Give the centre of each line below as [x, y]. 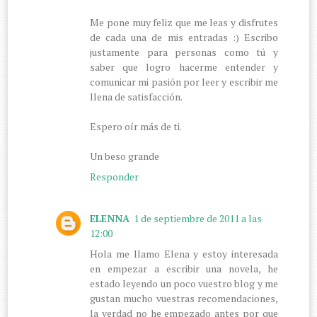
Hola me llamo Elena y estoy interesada [184, 253]
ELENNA [110, 218]
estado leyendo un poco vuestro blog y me [184, 283]
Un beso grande [125, 156]
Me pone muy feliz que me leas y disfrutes [184, 22]
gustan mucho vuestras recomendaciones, [184, 298]
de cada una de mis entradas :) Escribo [184, 37]
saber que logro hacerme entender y [184, 67]
